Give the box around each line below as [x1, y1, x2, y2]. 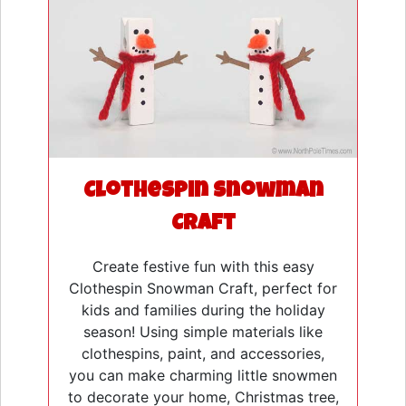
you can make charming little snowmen [69, 365, 337, 384]
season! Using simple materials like [83, 322, 323, 341]
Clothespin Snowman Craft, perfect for [69, 278, 337, 297]
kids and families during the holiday [81, 300, 325, 319]
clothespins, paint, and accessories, [82, 343, 324, 362]
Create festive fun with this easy [92, 256, 314, 275]
